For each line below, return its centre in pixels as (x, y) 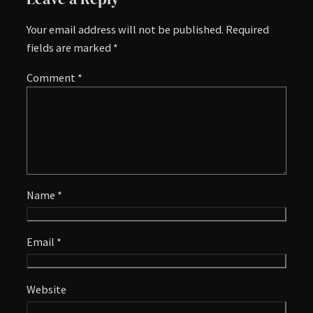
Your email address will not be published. (125, 30)
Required (247, 30)
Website (46, 289)
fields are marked (70, 48)
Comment (52, 77)
